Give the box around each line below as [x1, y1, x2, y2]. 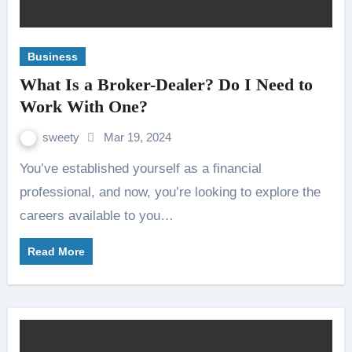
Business [27, 50, 78, 63]
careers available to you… [19, 208, 174, 223]
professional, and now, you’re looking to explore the [19, 185, 321, 200]
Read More [27, 245, 85, 258]
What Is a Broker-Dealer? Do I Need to [19, 75, 313, 94]
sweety [42, 130, 82, 144]
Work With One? [19, 97, 148, 116]
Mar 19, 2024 [103, 130, 171, 144]
